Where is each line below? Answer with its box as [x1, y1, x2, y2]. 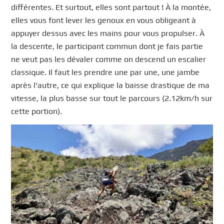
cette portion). [11, 106, 62, 116]
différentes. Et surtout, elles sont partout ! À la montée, [11, 2, 211, 12]
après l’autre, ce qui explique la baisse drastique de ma [11, 80, 210, 90]
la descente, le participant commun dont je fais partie [11, 41, 203, 51]
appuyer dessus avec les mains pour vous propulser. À [11, 28, 205, 38]
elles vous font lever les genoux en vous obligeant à [11, 15, 196, 25]
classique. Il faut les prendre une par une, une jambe [11, 67, 200, 77]
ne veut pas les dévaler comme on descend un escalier [11, 54, 206, 64]
